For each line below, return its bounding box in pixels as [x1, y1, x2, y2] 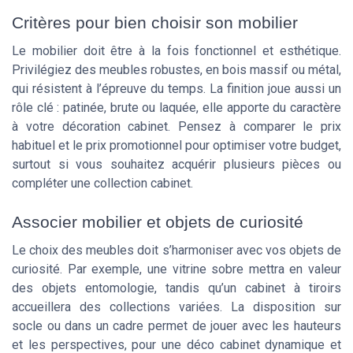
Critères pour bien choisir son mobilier [12, 13, 298, 32]
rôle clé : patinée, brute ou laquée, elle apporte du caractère [12, 100, 341, 116]
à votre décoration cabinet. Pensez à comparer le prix [12, 119, 341, 135]
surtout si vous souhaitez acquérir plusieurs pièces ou [12, 157, 341, 173]
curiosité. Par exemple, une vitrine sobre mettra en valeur [12, 261, 341, 277]
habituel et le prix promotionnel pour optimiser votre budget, [12, 138, 341, 154]
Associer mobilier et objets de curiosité [12, 212, 303, 231]
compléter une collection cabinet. [12, 176, 193, 191]
